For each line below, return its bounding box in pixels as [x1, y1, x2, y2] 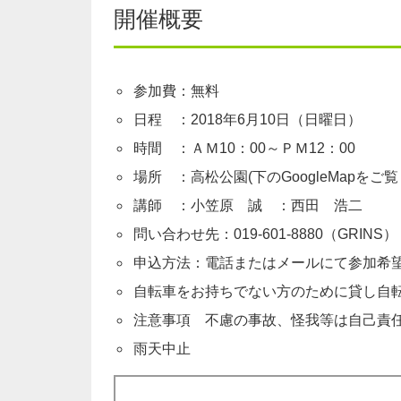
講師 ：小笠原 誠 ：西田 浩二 [133, 198, 363, 213]
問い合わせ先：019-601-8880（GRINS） [133, 226, 397, 242]
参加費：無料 [133, 83, 219, 98]
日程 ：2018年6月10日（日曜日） [133, 112, 362, 127]
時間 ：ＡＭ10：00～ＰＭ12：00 [133, 141, 355, 156]
